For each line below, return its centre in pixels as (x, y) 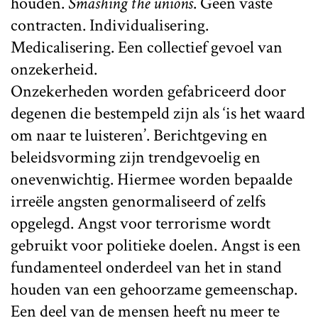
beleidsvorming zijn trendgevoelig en (136, 157)
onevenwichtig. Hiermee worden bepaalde (152, 179)
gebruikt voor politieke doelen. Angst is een (156, 245)
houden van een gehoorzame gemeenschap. (154, 289)
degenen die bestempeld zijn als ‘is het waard (158, 113)
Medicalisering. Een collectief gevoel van (147, 47)
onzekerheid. (54, 69)
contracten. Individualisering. (110, 25)
